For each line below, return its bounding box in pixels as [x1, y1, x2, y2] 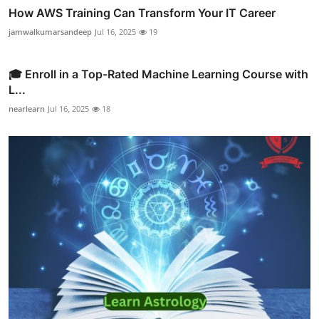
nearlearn [9, 103, 45, 115]
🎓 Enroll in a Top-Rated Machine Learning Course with [9, 67, 308, 82]
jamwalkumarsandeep [9, 26, 92, 38]
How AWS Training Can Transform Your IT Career [9, 6, 276, 21]
